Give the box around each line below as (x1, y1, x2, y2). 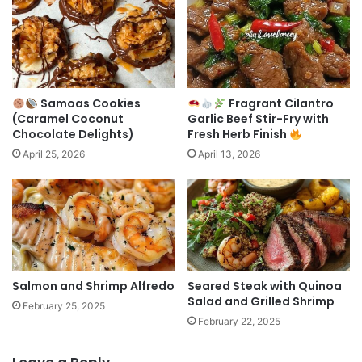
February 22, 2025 (198, 314, 280, 327)
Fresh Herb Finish (187, 126, 289, 143)
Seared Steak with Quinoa (187, 277, 342, 294)
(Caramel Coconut (12, 111, 124, 128)
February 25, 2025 (23, 299, 105, 312)
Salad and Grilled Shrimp (187, 293, 335, 309)
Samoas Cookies (37, 95, 141, 112)
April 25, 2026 (23, 148, 85, 161)
